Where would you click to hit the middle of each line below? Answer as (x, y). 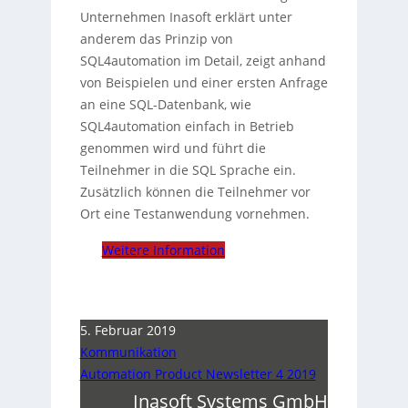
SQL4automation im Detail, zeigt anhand (203, 61)
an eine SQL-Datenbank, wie (165, 105)
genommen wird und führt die (173, 148)
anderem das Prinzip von (156, 39)
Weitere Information (163, 250)
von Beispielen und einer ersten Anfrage (204, 83)
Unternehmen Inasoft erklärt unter (186, 17)
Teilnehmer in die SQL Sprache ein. (188, 170)
